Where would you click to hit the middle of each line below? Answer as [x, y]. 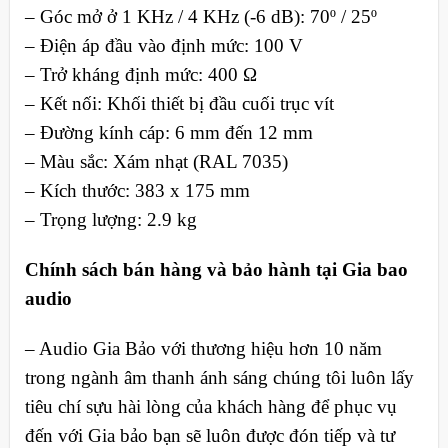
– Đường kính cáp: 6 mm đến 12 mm [168, 133]
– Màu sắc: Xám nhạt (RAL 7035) [156, 162]
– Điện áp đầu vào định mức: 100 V [163, 46]
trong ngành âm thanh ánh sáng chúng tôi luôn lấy [219, 377]
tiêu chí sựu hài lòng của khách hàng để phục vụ [210, 406]
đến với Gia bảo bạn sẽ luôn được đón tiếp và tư [209, 435]
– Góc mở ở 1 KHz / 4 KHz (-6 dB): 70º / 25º [200, 17]
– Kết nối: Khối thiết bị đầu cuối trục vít [179, 104]
